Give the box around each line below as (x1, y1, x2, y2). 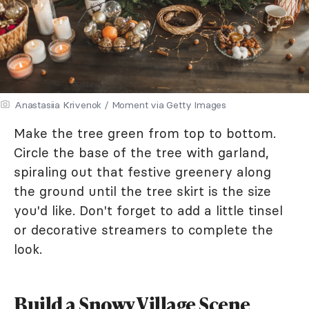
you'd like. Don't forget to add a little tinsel (14, 201, 283, 219)
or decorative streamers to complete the (14, 221, 273, 238)
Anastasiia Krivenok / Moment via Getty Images (14, 98, 226, 111)
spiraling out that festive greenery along (14, 163, 271, 180)
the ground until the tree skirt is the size (14, 182, 271, 199)
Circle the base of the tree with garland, (14, 143, 269, 161)
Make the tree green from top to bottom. (14, 124, 276, 141)
